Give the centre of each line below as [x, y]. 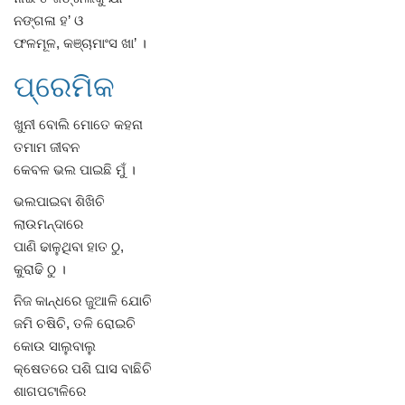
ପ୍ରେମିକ [64, 88]
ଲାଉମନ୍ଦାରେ [48, 223]
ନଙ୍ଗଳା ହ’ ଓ [48, 20]
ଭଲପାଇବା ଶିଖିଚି [59, 201]
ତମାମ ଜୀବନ [47, 146]
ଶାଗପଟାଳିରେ [50, 391]
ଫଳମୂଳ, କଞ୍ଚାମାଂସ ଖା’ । [80, 42]
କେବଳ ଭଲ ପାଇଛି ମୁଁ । [75, 169]
